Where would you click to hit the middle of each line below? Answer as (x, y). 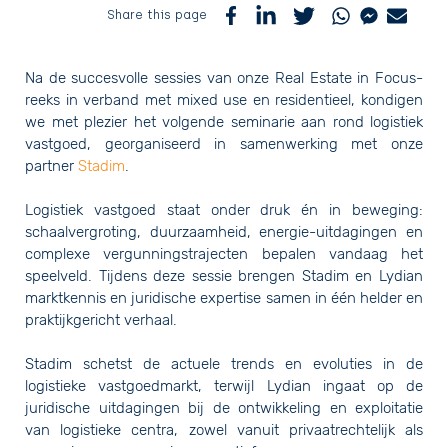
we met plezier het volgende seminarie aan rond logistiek (224, 121)
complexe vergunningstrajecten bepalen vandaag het (224, 253)
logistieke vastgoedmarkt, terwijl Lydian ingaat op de (224, 385)
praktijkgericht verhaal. (101, 319)
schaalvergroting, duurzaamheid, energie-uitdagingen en (224, 231)
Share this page (157, 15)
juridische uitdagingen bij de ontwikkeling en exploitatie (224, 407)
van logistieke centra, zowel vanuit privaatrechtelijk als (224, 429)
